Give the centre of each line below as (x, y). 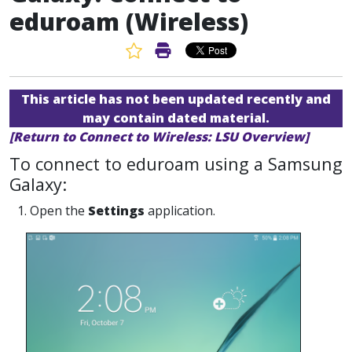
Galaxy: (38, 184)
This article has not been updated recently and (176, 99)
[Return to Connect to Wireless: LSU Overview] (159, 137)
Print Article (210, 51)
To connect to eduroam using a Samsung (176, 164)
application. (180, 211)
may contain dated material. (176, 118)
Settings (116, 211)
